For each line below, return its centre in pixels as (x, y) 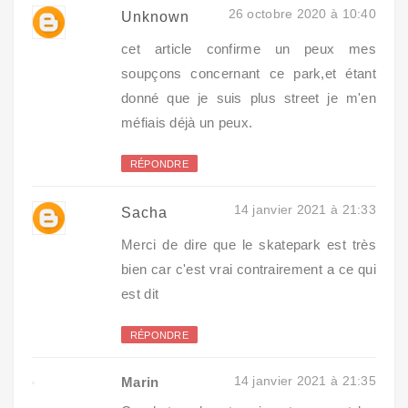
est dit (140, 293)
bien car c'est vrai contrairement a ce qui (249, 269)
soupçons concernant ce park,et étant (249, 73)
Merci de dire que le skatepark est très (249, 244)
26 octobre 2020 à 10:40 (302, 13)
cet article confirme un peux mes (249, 48)
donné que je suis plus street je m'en (249, 97)
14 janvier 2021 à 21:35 (305, 380)
